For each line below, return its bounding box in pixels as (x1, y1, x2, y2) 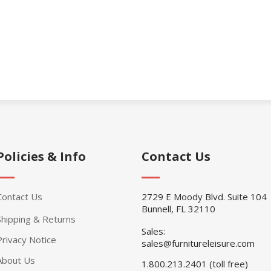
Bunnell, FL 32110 (142, 202, 215, 215)
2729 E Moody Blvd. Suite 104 (142, 190, 267, 203)
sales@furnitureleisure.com (142, 237, 255, 249)
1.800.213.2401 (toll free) (142, 257, 248, 270)
